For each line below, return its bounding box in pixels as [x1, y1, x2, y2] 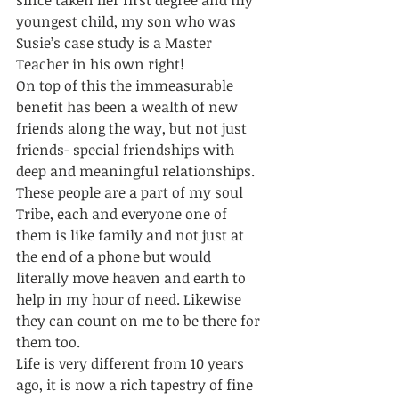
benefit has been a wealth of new [16, 97, 241, 118]
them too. [16, 332, 84, 353]
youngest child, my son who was [16, 12, 240, 32]
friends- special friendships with [16, 140, 238, 160]
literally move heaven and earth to [16, 268, 249, 289]
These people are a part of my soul [16, 183, 247, 203]
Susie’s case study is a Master [16, 33, 216, 53]
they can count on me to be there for [16, 311, 264, 331]
